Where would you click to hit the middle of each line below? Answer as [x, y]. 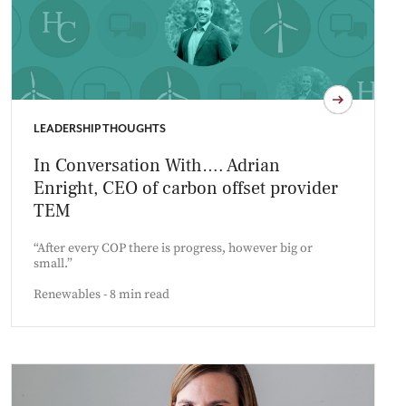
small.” [53, 263]
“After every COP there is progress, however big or [173, 248]
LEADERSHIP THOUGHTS [100, 129]
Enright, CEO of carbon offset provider [186, 188]
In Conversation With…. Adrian [157, 165]
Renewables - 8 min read [101, 294]
